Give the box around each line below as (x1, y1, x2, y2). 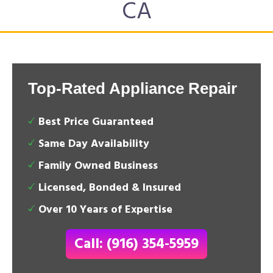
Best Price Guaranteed (38, 113, 154, 131)
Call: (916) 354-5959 (74, 233, 199, 256)
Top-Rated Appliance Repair (28, 79, 237, 97)
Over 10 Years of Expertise (38, 201, 172, 219)
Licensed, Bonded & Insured (38, 179, 181, 197)
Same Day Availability (38, 135, 149, 153)
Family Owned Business (38, 157, 158, 175)
